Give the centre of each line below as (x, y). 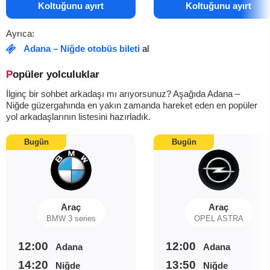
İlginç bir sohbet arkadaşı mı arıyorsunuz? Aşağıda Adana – (123, 94)
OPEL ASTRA (218, 218)
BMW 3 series (71, 218)
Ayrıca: (20, 33)
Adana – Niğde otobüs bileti (82, 49)
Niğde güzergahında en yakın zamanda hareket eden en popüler (132, 105)
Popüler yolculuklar (56, 74)
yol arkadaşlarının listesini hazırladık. (78, 117)
